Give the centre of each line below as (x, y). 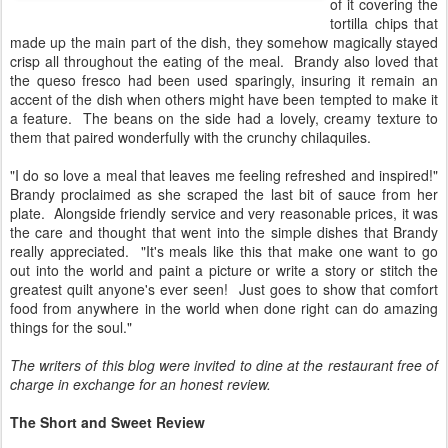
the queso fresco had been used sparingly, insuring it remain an (224, 80)
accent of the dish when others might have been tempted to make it (224, 99)
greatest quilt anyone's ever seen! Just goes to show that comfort (224, 289)
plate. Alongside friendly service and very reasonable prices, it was (224, 213)
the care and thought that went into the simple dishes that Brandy (224, 232)
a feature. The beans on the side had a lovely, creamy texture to (224, 118)
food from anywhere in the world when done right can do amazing (224, 308)
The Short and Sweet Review (107, 422)
